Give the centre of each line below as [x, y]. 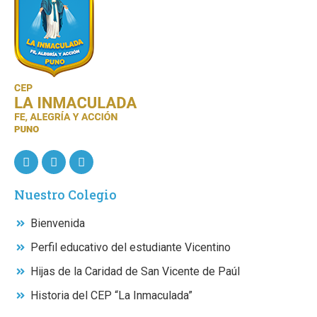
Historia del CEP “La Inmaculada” [111, 296]
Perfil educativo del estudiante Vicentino [130, 248]
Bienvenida [57, 224]
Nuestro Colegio [65, 195]
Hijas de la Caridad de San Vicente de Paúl [135, 272]
